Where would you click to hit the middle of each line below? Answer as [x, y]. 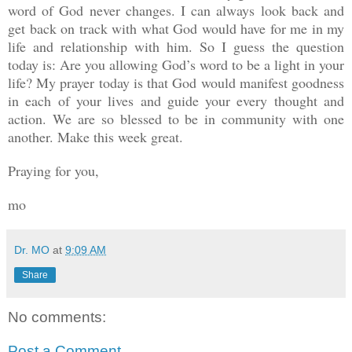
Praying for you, [53, 170]
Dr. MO [32, 249]
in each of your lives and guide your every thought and [176, 100]
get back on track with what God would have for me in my [176, 28]
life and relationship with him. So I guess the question [176, 46]
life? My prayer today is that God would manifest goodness [176, 82]
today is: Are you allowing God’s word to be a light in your [176, 64]
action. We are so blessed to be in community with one [176, 118]
